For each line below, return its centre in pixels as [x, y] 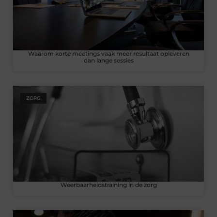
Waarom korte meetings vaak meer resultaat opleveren [108, 54]
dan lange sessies [108, 61]
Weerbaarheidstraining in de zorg [108, 185]
